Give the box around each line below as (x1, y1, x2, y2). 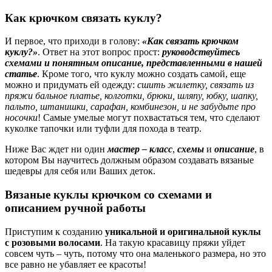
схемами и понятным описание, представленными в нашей (5, 58, 262, 69)
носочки (5, 112, 38, 123)
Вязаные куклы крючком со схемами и (5, 188, 212, 202)
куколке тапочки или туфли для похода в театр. (5, 123, 202, 134)
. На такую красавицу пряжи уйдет (100, 237, 245, 248)
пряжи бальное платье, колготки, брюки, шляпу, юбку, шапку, (5, 90, 258, 101)
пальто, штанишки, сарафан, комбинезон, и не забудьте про (5, 101, 256, 112)
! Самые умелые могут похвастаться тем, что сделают (38, 112, 260, 123)
